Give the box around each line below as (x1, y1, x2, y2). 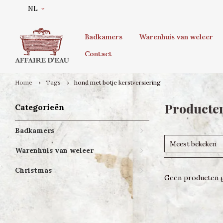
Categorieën (15, 102, 64, 112)
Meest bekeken (170, 140, 217, 148)
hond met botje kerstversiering (74, 79, 161, 86)
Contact (85, 49, 112, 58)
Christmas (15, 166, 52, 175)
